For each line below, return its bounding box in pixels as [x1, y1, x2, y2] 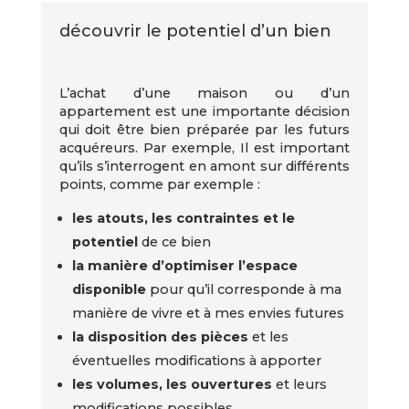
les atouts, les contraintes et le [72, 210, 296, 226]
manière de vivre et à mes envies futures [72, 305, 345, 321]
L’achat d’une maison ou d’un [58, 84, 351, 101]
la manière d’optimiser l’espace [72, 257, 299, 274]
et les [252, 329, 289, 345]
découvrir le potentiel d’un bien [58, 21, 331, 41]
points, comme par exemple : [58, 175, 260, 193]
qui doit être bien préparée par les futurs [58, 121, 351, 138]
